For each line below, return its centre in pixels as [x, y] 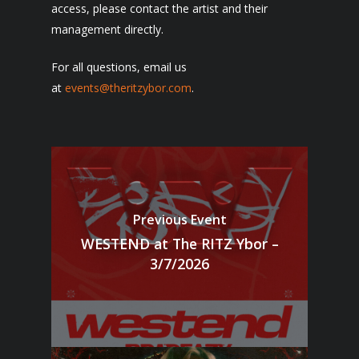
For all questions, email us [119, 67]
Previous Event [179, 220]
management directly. [107, 29]
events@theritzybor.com [128, 88]
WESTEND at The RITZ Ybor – [179, 244]
